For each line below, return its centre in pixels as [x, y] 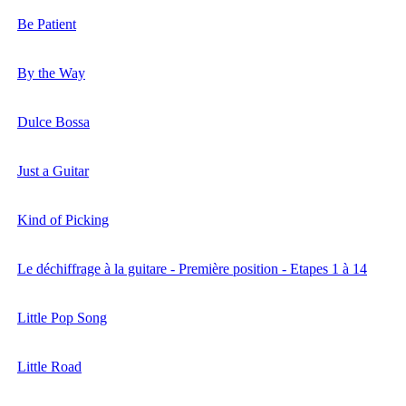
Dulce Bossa [53, 122]
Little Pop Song [62, 318]
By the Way [51, 73]
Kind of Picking [63, 220]
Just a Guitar [53, 171]
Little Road [49, 367]
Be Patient [47, 24]
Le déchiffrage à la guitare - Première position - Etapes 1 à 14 [192, 269]
